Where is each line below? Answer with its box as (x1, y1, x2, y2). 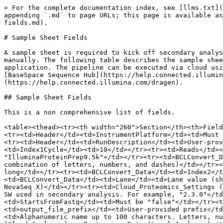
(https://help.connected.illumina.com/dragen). (4, 79, 183, 86)
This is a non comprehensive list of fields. (4, 109, 175, 116)
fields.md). (4, 19, 48, 26)
